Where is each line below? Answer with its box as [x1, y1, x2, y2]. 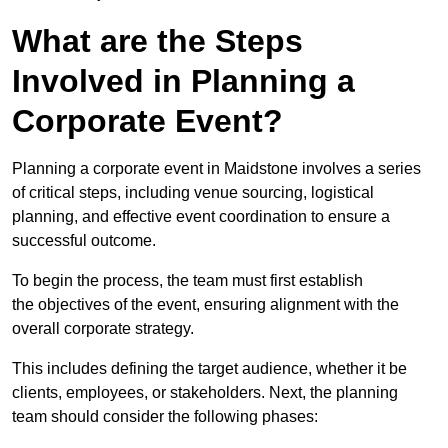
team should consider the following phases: [12, 408, 318, 426]
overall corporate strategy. [12, 320, 194, 338]
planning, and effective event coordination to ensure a [12, 208, 390, 226]
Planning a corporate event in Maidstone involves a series [12, 160, 421, 178]
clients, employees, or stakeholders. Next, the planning [12, 384, 398, 402]
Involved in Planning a [12, 63, 355, 100]
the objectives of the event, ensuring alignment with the [12, 296, 399, 314]
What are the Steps [12, 23, 303, 60]
